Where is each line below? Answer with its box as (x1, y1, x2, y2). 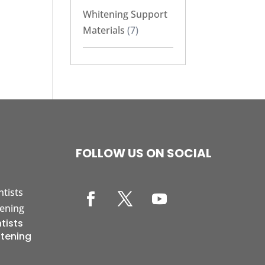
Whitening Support (83, 8, 168, 21)
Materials (83, 24, 125, 37)
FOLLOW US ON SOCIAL (76, 144, 212, 161)
